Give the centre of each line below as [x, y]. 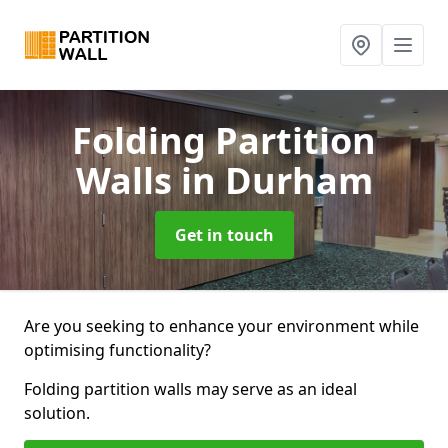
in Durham [276, 180]
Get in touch [224, 235]
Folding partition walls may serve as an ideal [190, 389]
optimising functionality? [117, 350]
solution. [57, 413]
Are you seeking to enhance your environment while [221, 326]
